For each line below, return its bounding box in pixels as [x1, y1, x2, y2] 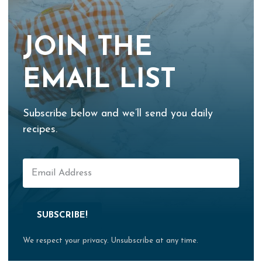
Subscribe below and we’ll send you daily [23, 108, 213, 120]
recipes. [23, 124, 57, 136]
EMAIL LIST [23, 67, 176, 95]
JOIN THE [23, 35, 153, 63]
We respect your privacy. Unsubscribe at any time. [23, 237, 198, 245]
